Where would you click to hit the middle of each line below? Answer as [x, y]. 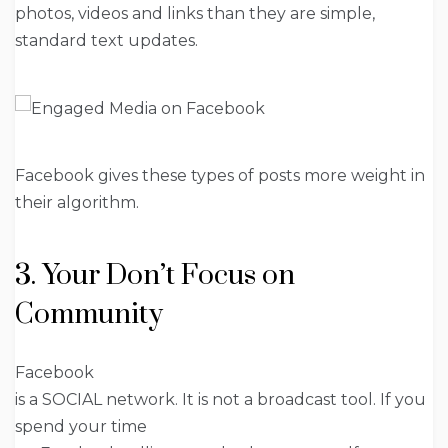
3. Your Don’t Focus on [155, 276]
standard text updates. [106, 40]
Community [89, 315]
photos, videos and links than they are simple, [195, 13]
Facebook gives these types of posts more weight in [220, 176]
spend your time [81, 427]
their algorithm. [77, 203]
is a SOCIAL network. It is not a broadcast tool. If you [220, 400]
